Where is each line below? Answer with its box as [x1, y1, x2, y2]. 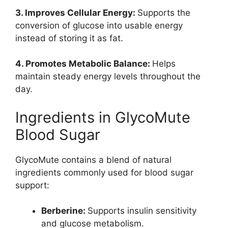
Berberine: [41, 206, 88, 216]
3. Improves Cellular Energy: [15, 7, 137, 18]
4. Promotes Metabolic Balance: [15, 59, 152, 69]
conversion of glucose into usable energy [15, 20, 183, 31]
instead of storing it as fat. [15, 33, 123, 43]
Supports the [137, 7, 190, 18]
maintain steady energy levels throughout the [15, 71, 201, 82]
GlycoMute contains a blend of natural [15, 154, 172, 165]
